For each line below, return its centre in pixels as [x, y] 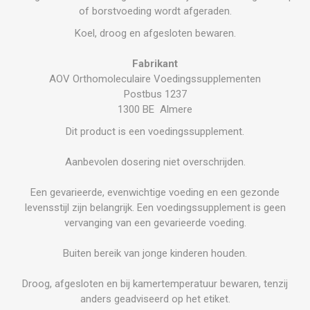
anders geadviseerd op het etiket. [155, 299]
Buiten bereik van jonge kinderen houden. [155, 253]
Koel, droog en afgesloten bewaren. [155, 33]
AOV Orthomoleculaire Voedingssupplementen [155, 79]
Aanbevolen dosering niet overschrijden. [155, 162]
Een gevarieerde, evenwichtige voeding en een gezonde [155, 192]
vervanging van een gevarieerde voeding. [155, 222]
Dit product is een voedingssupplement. [155, 131]
